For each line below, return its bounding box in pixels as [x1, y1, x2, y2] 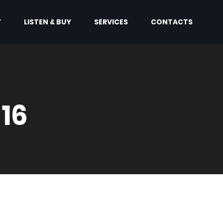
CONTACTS [151, 16, 193, 27]
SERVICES [94, 16, 128, 27]
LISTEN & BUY [24, 16, 71, 27]
